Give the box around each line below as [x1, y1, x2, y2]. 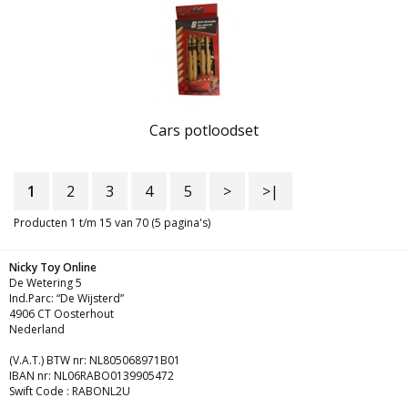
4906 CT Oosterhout [9, 306, 114, 322]
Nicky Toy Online [9, 260, 97, 276]
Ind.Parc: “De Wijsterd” [9, 291, 124, 307]
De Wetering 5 [9, 275, 82, 291]
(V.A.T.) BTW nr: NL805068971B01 [9, 352, 180, 369]
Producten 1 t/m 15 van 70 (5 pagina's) [14, 215, 210, 231]
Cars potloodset [149, 120, 259, 141]
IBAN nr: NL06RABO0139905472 [9, 368, 174, 384]
